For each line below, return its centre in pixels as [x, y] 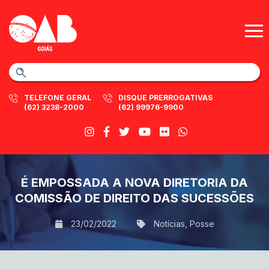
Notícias [169, 224]
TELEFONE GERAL [58, 98]
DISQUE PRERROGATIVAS [165, 98]
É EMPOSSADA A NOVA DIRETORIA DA [134, 183]
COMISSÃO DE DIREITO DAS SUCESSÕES [134, 198]
